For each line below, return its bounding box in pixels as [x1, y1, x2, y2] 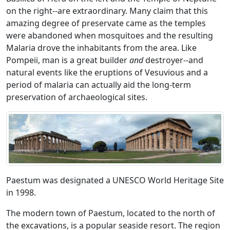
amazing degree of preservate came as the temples [6, 17, 206, 29]
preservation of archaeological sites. [6, 91, 149, 103]
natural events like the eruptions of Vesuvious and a [6, 67, 208, 78]
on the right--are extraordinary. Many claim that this [6, 5, 208, 16]
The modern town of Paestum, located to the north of [6, 207, 215, 219]
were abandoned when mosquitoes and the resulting [6, 30, 213, 41]
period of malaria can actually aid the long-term [6, 79, 191, 90]
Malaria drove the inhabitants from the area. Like [6, 42, 197, 53]
